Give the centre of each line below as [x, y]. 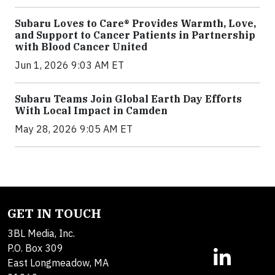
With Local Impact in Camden [91, 111]
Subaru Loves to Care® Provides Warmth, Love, [135, 24]
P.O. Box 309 [35, 248]
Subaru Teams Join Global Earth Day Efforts [128, 99]
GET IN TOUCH [54, 214]
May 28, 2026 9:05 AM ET [74, 129]
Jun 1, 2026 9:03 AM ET [69, 65]
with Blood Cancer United [81, 47]
